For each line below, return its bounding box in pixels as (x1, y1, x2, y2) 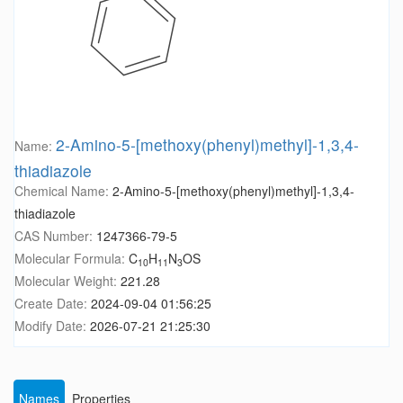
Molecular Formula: (14, 249, 129, 268)
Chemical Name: (14, 182, 112, 201)
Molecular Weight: (14, 272, 121, 291)
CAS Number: (14, 227, 96, 246)
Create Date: (14, 294, 91, 313)
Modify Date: (14, 317, 90, 336)
